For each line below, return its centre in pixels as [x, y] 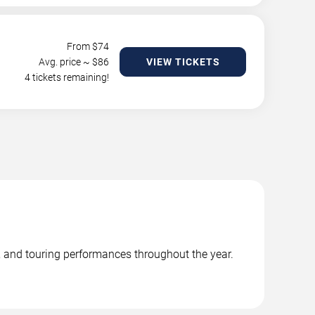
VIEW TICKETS [183, 62]
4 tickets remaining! [67, 77]
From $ [82, 46]
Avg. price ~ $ [68, 62]
